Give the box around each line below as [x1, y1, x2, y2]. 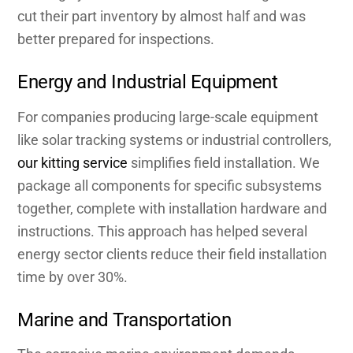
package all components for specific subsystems [17, 176, 322, 194]
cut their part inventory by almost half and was [17, 7, 307, 24]
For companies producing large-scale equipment [17, 108, 319, 125]
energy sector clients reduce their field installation [17, 245, 328, 262]
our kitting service [17, 154, 128, 171]
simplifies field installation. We [128, 154, 321, 171]
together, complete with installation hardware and [17, 199, 328, 217]
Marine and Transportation [17, 307, 232, 331]
